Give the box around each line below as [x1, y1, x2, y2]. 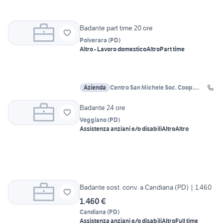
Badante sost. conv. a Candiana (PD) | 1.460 [80, 183, 212, 192]
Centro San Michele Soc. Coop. [110, 84, 194, 92]
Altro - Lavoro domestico [80, 45, 146, 53]
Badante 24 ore [80, 103, 125, 112]
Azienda [84, 84, 106, 92]
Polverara [80, 36, 107, 44]
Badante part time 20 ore [80, 23, 153, 33]
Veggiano [80, 116, 107, 124]
